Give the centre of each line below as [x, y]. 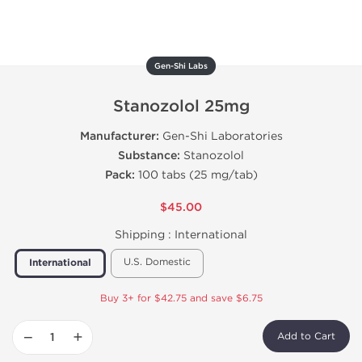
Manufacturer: [119, 136]
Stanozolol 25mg [181, 107]
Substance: [149, 156]
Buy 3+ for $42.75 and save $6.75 [181, 298]
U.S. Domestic [157, 262]
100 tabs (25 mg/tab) [196, 175]
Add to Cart [306, 336]
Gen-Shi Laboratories [221, 136]
